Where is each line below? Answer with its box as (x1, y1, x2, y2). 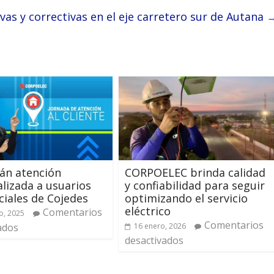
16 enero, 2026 (134, 220, 186, 231)
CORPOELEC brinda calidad (125, 165, 265, 180)
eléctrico (125, 203, 171, 218)
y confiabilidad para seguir (125, 177, 265, 193)
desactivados (125, 233, 183, 247)
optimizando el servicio (125, 190, 248, 206)
